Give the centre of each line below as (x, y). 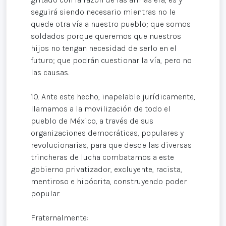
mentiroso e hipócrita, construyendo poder (109, 182)
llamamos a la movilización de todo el (101, 109)
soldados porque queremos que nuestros (106, 36)
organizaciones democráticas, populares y (107, 133)
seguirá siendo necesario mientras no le (103, 12)
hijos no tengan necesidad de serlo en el (104, 48)
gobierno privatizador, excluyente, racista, (106, 169)
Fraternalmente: (60, 218)
